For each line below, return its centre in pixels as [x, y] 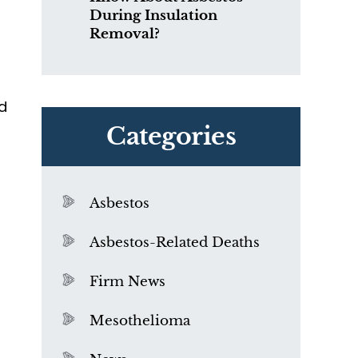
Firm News [127, 282]
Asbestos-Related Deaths [175, 243]
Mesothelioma [140, 321]
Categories [171, 136]
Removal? [125, 34]
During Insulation [153, 16]
